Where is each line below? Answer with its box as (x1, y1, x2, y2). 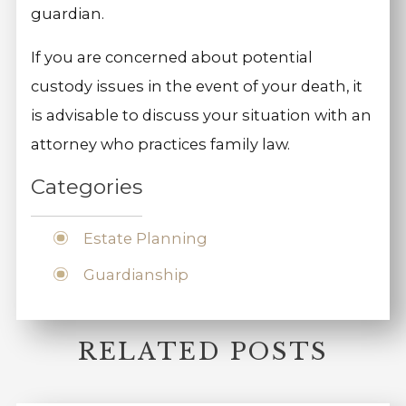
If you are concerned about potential (31, 48, 314, 67)
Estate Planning (82, 229, 208, 248)
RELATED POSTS (78, 337, 328, 367)
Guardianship (82, 266, 188, 285)
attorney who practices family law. (31, 135, 291, 154)
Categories (31, 173, 143, 199)
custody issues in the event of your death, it (31, 77, 363, 96)
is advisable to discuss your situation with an (31, 106, 372, 125)
